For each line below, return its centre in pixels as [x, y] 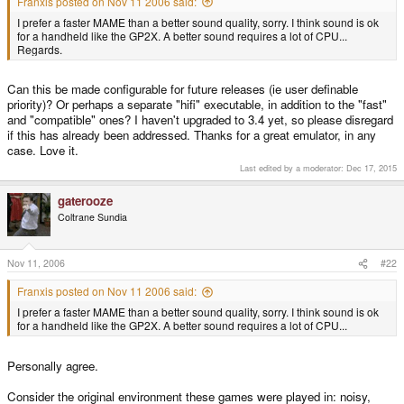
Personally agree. [53, 366]
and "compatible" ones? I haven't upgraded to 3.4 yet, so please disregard [200, 120]
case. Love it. [43, 151]
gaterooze [85, 200]
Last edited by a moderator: [293, 167]
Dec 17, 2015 [372, 167]
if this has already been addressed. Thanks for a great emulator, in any [192, 135]
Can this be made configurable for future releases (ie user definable [183, 89]
